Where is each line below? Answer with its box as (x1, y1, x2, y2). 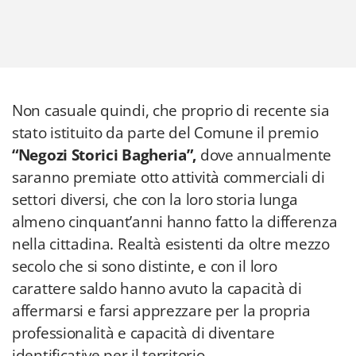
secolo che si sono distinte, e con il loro (12, 256, 277, 277)
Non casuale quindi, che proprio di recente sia (12, 100, 330, 121)
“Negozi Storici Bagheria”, (12, 145, 197, 165)
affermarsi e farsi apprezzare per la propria (12, 300, 311, 321)
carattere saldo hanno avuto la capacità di (12, 278, 302, 299)
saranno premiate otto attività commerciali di (12, 167, 325, 188)
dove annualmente (196, 145, 332, 165)
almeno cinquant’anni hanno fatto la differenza (12, 211, 338, 232)
